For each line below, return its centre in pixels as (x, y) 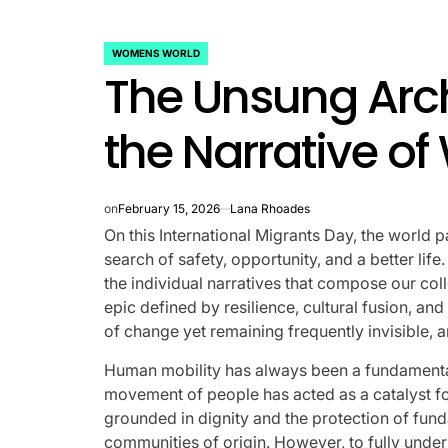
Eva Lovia (189, 159)
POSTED (128, 60)
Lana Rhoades (270, 208)
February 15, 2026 (169, 208)
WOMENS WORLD (156, 52)
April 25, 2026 (108, 159)
